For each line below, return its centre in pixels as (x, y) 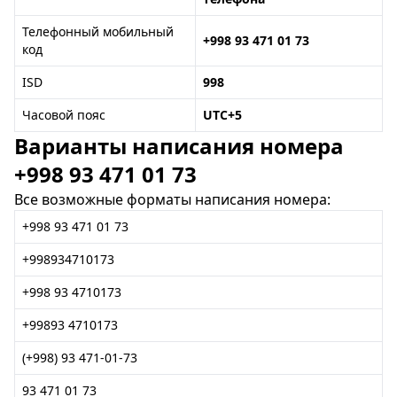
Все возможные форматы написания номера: (172, 199)
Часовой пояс (64, 115)
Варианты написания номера (179, 146)
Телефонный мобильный (98, 31)
